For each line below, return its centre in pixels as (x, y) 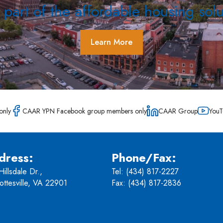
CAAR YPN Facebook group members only (85, 111)
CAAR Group (178, 111)
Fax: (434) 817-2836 (146, 183)
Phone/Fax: (144, 157)
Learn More (111, 42)
